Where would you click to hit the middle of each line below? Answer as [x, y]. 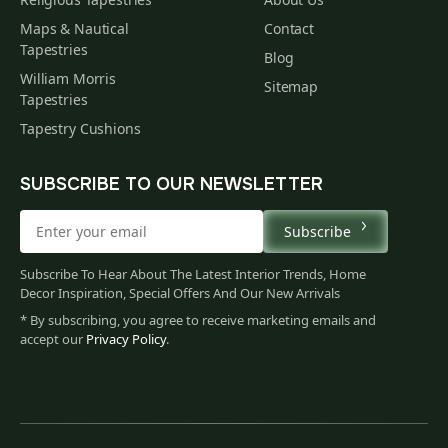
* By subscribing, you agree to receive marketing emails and [198, 319]
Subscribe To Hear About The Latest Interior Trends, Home [193, 273]
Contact [289, 28]
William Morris [68, 78]
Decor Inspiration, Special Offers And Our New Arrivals [180, 292]
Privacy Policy [126, 338]
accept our [53, 338]
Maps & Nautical [74, 28]
